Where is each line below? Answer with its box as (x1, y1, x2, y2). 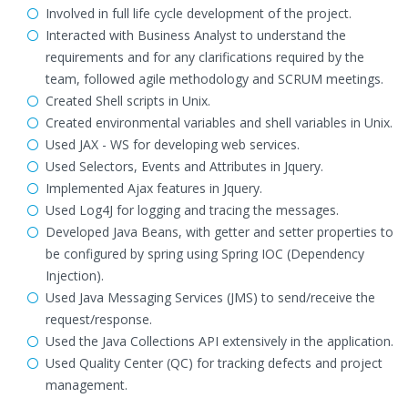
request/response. (46, 311, 152, 328)
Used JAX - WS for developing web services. (46, 136, 300, 153)
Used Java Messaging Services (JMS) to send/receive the (46, 289, 375, 306)
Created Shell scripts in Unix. (46, 92, 210, 109)
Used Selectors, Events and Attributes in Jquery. (46, 158, 323, 175)
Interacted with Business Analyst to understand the (46, 26, 346, 44)
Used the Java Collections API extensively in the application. (46, 332, 393, 350)
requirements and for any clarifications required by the (46, 48, 364, 66)
